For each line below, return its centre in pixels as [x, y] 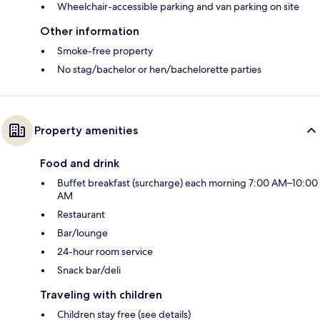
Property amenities [86, 131]
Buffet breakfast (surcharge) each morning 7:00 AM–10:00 [187, 183]
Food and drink [80, 164]
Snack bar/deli [89, 270]
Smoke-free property [105, 51]
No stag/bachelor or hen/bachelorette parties [159, 70]
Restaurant [81, 215]
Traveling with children [101, 295]
